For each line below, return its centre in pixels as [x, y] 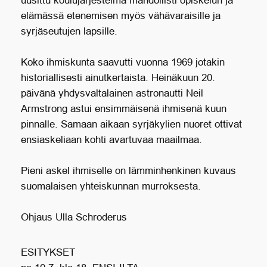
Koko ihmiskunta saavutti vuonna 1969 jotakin [122, 63]
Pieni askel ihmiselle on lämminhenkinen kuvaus [128, 171]
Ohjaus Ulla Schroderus [74, 218]
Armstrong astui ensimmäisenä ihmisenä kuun [123, 109]
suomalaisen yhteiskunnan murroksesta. [111, 187]
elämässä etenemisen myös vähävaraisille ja [120, 16]
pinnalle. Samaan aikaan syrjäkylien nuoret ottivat [131, 125]
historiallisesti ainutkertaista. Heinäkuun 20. [118, 78]
